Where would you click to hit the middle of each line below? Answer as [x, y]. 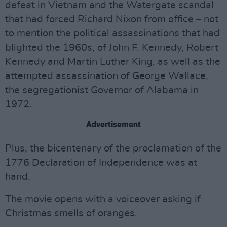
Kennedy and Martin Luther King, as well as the [113, 62]
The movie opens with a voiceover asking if [103, 199]
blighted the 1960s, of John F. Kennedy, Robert [112, 48]
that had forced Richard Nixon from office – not [112, 19]
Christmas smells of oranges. [71, 213]
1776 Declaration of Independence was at [101, 163]
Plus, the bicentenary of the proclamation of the [113, 148]
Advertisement [113, 124]
